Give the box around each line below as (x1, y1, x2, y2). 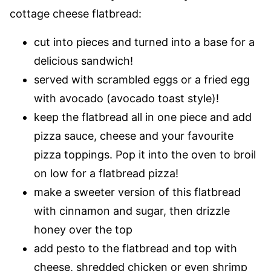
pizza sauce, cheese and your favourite (34, 129, 233, 142)
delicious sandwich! (34, 54, 133, 67)
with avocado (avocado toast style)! (34, 91, 219, 105)
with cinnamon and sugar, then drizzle (34, 204, 230, 217)
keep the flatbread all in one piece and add (34, 110, 252, 123)
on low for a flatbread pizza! (34, 166, 178, 180)
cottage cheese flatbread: (10, 7, 142, 20)
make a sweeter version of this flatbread (34, 185, 241, 198)
